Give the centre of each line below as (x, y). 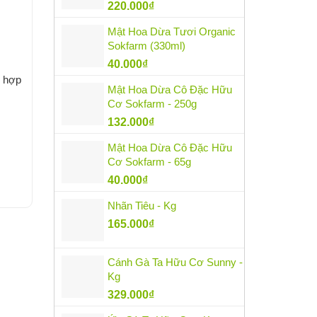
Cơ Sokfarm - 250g (152, 104)
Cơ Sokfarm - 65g (149, 162)
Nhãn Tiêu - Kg (142, 206)
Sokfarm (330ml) (146, 46)
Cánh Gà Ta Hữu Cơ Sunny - (175, 263)
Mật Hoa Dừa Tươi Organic (172, 32)
